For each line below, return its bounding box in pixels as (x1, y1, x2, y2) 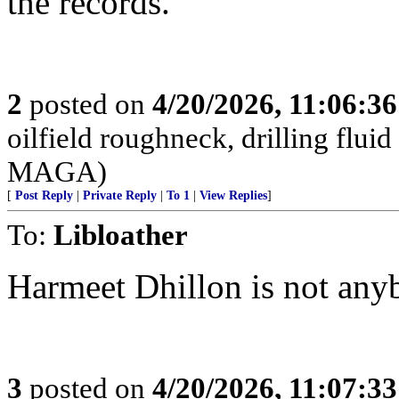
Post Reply (15, 189, 73, 202)
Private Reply (83, 189, 157, 202)
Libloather (53, 218, 188, 251)
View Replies (199, 189, 267, 202)
